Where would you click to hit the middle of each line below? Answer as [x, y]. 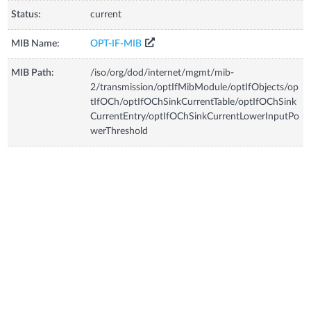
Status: [26, 14]
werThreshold [119, 131]
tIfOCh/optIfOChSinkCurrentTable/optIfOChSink [194, 102]
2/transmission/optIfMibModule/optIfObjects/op [195, 87]
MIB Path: [33, 73]
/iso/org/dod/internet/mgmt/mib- [162, 73]
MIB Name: [36, 43]
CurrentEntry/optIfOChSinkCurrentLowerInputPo [195, 116]
